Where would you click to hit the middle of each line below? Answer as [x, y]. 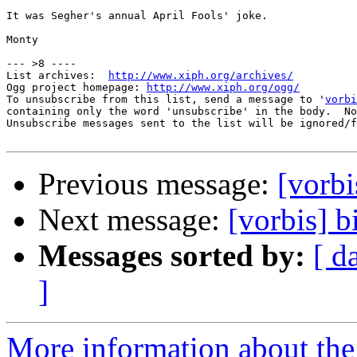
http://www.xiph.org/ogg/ [223, 88]
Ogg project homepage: [76, 88]
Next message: [133, 220]
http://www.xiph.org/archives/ [201, 76]
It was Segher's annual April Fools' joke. [137, 16]
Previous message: [158, 184]
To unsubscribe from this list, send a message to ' [166, 100]
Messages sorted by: [172, 256]
